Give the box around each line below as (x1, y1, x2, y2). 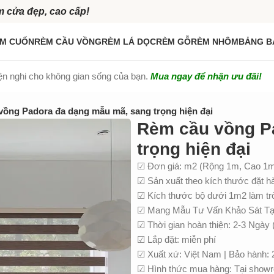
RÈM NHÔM (191, 37, 239, 46)
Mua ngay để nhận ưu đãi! (150, 71, 262, 81)
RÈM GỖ (156, 37, 191, 46)
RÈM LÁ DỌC (102, 37, 156, 46)
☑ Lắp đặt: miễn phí (137, 234, 216, 245)
